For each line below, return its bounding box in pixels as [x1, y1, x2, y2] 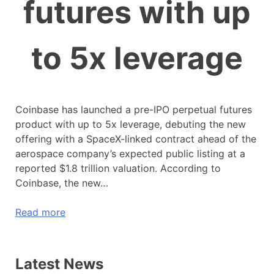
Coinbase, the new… [15, 176, 108, 189]
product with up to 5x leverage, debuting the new [15, 117, 246, 130]
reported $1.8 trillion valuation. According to [15, 161, 221, 174]
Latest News [15, 254, 103, 273]
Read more [15, 206, 65, 218]
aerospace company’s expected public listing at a [15, 147, 245, 160]
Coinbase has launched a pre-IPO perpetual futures [15, 103, 252, 116]
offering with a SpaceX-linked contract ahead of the [15, 132, 256, 145]
